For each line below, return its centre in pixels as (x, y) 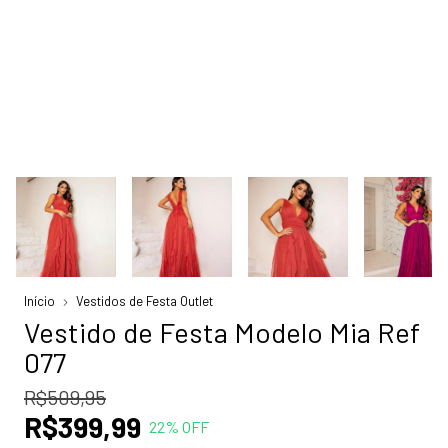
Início (39, 301)
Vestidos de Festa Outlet (144, 301)
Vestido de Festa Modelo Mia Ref (222, 332)
